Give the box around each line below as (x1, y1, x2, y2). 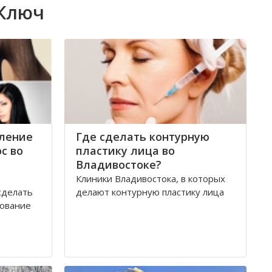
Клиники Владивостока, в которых (76, 172, 225, 185)
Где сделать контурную (76, 129, 209, 144)
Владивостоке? (76, 157, 161, 172)
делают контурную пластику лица (76, 186, 224, 198)
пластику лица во (76, 143, 175, 158)
